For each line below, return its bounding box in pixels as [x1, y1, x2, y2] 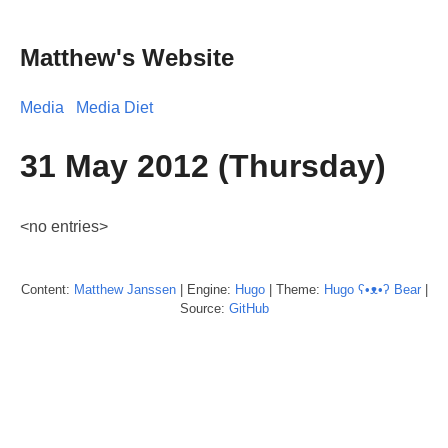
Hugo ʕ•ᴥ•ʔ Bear [323, 281, 421, 297]
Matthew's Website [20, 43, 234, 71]
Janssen [126, 281, 176, 297]
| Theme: [264, 281, 324, 297]
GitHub [228, 300, 269, 316]
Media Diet [76, 98, 153, 116]
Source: [179, 300, 229, 316]
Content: [20, 281, 74, 297]
